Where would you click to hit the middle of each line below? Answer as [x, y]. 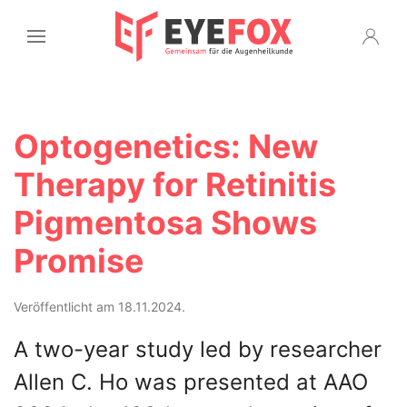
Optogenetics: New [166, 146]
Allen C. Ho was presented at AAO [191, 382]
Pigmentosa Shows [165, 223]
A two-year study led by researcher [198, 349]
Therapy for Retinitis [175, 184]
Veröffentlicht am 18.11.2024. [99, 307]
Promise [79, 261]
